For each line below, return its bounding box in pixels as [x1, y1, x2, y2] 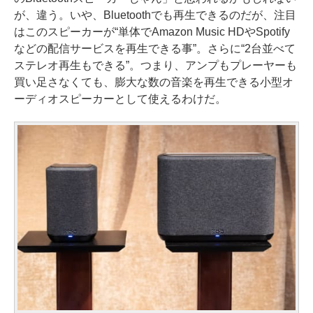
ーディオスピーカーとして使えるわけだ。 [14, 93, 226, 105]
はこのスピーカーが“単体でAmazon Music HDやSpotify [14, 26, 290, 38]
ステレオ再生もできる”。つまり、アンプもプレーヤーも [14, 59, 297, 71]
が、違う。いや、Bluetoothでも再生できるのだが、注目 [14, 9, 296, 21]
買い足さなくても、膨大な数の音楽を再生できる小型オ [14, 76, 293, 88]
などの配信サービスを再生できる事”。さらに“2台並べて [14, 43, 296, 54]
